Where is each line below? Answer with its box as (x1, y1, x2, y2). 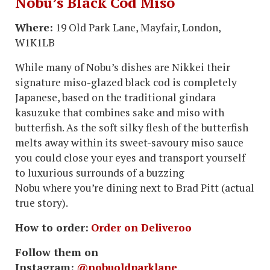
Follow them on (15, 245, 98, 260)
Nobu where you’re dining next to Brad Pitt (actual (15, 181, 254, 195)
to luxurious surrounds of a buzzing (15, 166, 184, 180)
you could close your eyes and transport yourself (15, 151, 245, 165)
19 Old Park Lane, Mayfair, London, (53, 20, 221, 35)
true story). (15, 196, 70, 210)
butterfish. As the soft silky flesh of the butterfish (15, 121, 248, 135)
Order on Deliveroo (91, 221, 192, 235)
